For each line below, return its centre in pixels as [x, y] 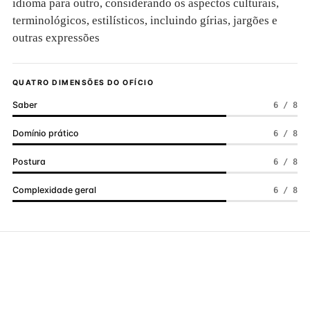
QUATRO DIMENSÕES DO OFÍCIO [83, 83]
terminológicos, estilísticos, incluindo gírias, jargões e [145, 20]
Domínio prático [46, 133]
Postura [29, 162]
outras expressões [56, 38]
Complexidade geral [54, 190]
